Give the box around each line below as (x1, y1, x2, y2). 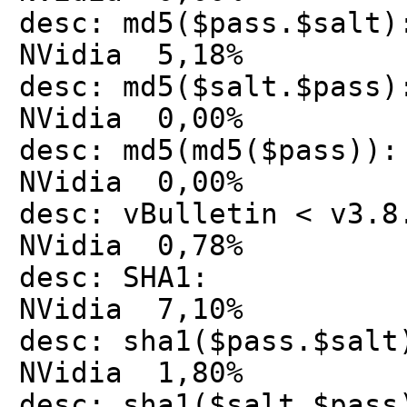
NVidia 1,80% (19, 357, 243, 389)
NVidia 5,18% (19, 39, 243, 71)
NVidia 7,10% (19, 293, 243, 325)
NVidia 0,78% (19, 230, 243, 262)
